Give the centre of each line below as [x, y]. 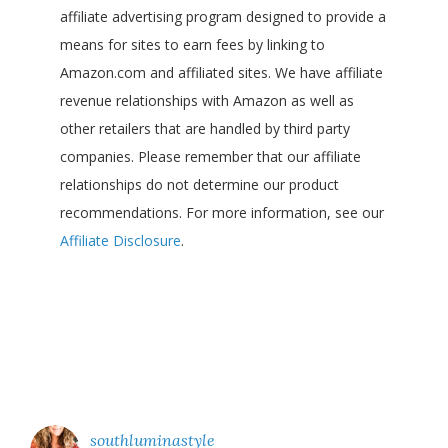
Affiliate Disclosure [120, 241]
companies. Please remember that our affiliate [210, 157]
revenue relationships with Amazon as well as [207, 101]
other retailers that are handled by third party [205, 129]
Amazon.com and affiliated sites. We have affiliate [221, 73]
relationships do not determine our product [199, 185]
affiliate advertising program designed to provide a [223, 17]
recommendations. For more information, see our [222, 213]
